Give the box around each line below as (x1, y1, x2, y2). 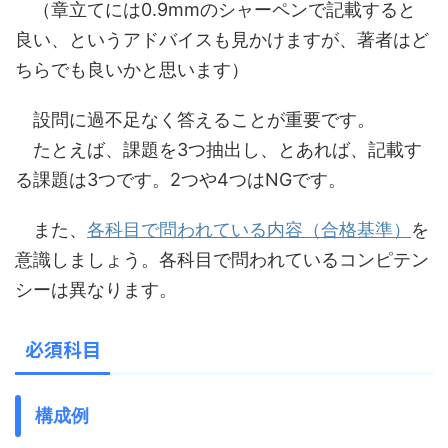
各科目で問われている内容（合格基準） (87, 219, 411, 240)
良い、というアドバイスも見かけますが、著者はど (15, 29, 429, 50)
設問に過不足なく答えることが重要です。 (15, 109, 375, 130)
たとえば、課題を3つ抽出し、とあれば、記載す (15, 139, 422, 160)
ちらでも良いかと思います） (15, 59, 249, 80)
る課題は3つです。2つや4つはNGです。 (15, 169, 346, 190)
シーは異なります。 (15, 279, 177, 300)
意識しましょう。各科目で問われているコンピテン (15, 249, 429, 270)
